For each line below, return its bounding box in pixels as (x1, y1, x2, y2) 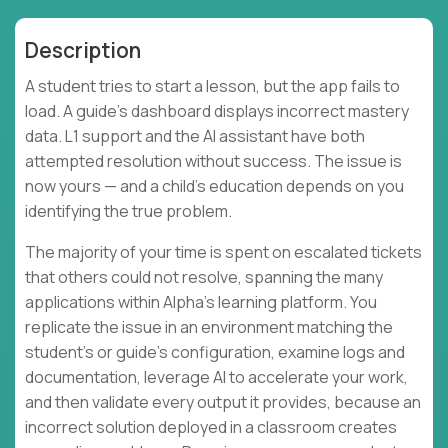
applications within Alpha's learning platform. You (25, 291, 377, 314)
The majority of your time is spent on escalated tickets (25, 241, 422, 264)
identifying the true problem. (25, 200, 232, 223)
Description (25, 36, 141, 65)
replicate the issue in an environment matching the (25, 316, 393, 339)
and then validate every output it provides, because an (25, 391, 421, 414)
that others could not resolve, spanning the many (25, 266, 383, 289)
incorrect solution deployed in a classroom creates (25, 416, 397, 439)
